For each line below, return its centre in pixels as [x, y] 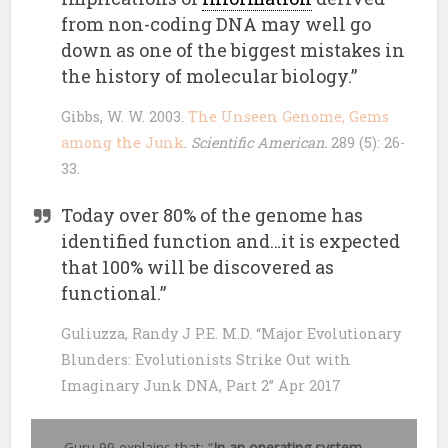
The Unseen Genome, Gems [289, 117]
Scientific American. [259, 143]
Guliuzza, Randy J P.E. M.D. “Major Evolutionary [231, 334]
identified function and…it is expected [231, 241]
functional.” [116, 293]
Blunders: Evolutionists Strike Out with [206, 360]
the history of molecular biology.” [211, 76]
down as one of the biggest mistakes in [233, 50]
